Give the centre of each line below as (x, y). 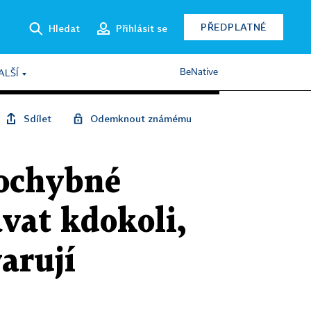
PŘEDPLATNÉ (234, 27)
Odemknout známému (141, 118)
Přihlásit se (142, 28)
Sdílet (37, 118)
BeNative (199, 72)
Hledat (64, 28)
